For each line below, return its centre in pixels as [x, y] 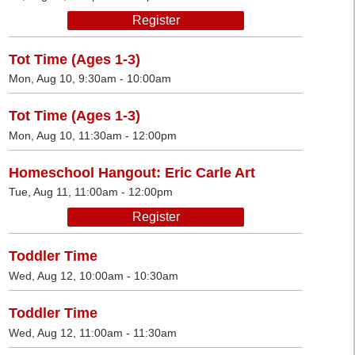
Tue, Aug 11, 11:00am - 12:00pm [91, 192]
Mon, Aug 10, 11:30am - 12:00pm [93, 135]
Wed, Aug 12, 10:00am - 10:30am [94, 275]
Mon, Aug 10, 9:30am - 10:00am [90, 79]
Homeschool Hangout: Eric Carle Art [132, 172]
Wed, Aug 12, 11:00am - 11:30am [93, 332]
